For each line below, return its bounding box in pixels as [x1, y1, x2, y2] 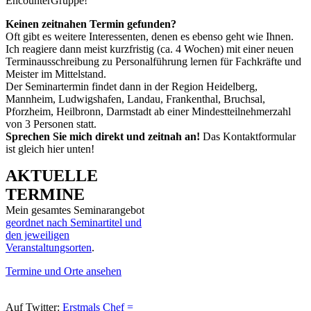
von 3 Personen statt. [6, 117, 96, 130]
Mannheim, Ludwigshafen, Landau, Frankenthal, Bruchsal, [6, 92, 265, 105]
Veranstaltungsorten [6, 241, 92, 253]
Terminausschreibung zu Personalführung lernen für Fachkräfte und [6, 55, 301, 67]
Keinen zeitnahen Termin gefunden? [6, 17, 176, 30]
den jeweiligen [6, 228, 69, 241]
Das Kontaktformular [203, 130, 296, 142]
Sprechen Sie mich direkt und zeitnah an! [6, 130, 203, 142]
